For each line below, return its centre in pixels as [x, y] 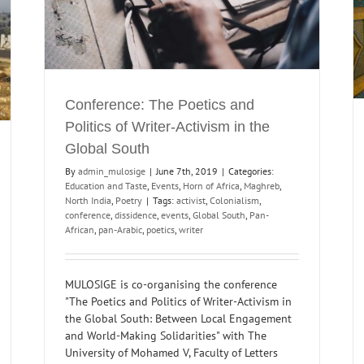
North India [88, 201]
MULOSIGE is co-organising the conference [171, 285]
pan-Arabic [120, 230]
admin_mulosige [112, 171]
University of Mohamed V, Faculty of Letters [171, 353]
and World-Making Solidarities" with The [166, 336]
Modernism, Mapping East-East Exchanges [216, 17]
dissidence [136, 215]
